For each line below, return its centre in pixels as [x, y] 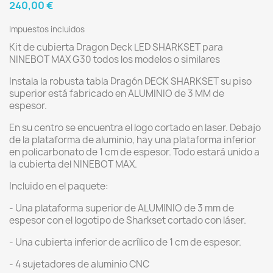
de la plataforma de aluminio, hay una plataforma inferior [133, 140]
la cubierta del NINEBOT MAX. [73, 164]
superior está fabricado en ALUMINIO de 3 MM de [117, 94]
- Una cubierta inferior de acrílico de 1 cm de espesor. [125, 242]
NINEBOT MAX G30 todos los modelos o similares [115, 59]
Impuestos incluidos [47, 29]
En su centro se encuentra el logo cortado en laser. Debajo [135, 128]
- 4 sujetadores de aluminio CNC [79, 264]
